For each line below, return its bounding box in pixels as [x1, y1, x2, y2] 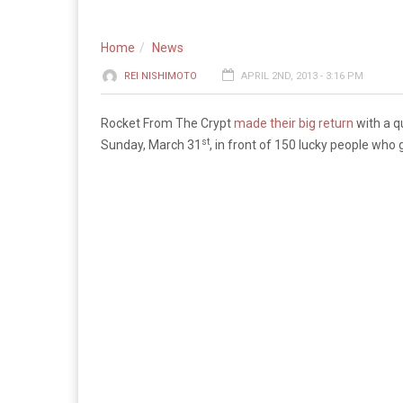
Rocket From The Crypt [101, 116, 234, 130]
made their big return [234, 116, 354, 130]
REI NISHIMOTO [124, 70, 197, 82]
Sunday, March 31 [101, 138, 201, 152]
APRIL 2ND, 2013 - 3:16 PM [241, 70, 363, 82]
